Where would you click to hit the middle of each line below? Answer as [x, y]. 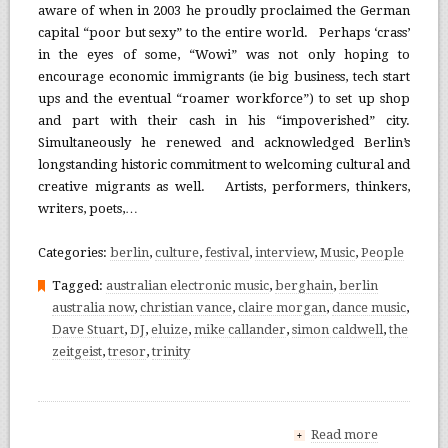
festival [226, 252]
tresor [126, 351]
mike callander [239, 329]
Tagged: [78, 285]
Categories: [73, 252]
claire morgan [281, 307]
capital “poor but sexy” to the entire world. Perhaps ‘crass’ [224, 32]
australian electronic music [187, 285]
